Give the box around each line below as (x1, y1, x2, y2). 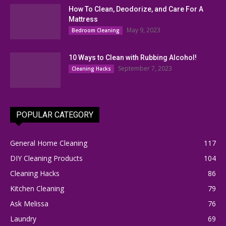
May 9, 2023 (127, 25, 160, 34)
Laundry (10, 213, 36, 223)
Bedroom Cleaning (72, 26, 120, 34)
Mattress (69, 15, 98, 23)
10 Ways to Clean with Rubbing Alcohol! (69, 53, 197, 62)
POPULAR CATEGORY (16, 109, 93, 120)
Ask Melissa (10, 198, 48, 208)
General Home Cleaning (10, 138, 87, 148)
